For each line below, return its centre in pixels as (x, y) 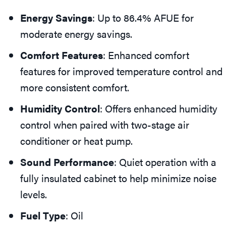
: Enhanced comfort (146, 55)
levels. (34, 194)
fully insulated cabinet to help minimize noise (118, 178)
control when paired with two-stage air (105, 125)
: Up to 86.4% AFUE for (143, 18)
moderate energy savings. (76, 34)
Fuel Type (43, 215)
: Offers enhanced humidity (159, 108)
